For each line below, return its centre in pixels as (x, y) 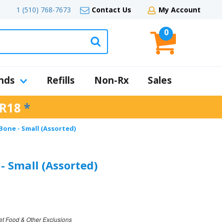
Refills (61, 80)
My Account (180, 10)
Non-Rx (111, 80)
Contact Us (111, 10)
